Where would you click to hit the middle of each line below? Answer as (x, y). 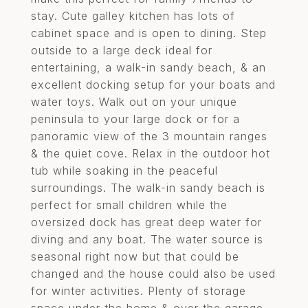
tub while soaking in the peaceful (124, 170)
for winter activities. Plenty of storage (139, 291)
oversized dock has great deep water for (146, 222)
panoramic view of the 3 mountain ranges (149, 136)
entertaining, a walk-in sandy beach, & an (148, 67)
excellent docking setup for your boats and (153, 85)
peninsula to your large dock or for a (135, 119)
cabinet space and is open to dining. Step (149, 33)
